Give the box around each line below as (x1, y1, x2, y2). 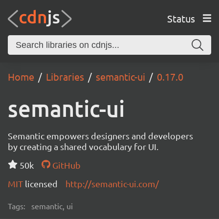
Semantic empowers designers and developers (8, 131, 193, 141)
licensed (25, 178, 58, 189)
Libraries (46, 70, 84, 83)
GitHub (50, 160, 81, 170)
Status (167, 12, 195, 24)
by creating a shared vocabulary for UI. (8, 141, 158, 152)
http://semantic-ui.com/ (66, 178, 159, 189)
